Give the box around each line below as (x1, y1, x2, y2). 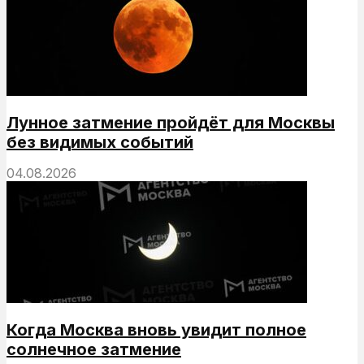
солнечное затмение (6, 339, 181, 359)
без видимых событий (6, 132, 193, 152)
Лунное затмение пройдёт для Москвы (6, 112, 335, 132)
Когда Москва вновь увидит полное (6, 319, 306, 340)
